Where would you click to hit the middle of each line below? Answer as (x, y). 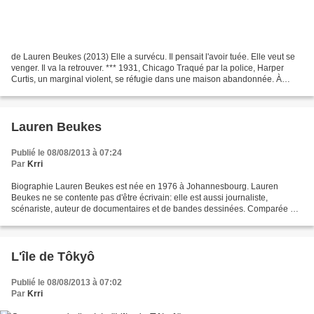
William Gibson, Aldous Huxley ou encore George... (109, 220)
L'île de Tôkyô (53, 257)
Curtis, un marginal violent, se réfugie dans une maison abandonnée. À (146, 80)
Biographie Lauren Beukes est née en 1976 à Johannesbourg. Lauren (145, 187)
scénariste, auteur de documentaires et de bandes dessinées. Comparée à (153, 209)
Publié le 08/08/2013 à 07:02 (67, 283)
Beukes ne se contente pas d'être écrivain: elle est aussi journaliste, (139, 198)
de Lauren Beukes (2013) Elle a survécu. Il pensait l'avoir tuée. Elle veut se (153, 57)
